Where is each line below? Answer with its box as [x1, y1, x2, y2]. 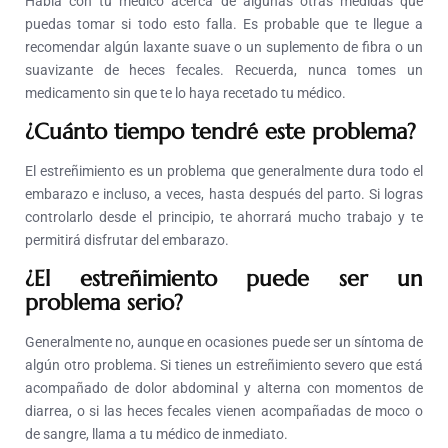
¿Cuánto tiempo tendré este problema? [25, 118, 416, 146]
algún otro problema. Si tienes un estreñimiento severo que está [25, 357, 423, 374]
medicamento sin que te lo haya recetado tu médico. [25, 85, 346, 102]
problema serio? [25, 289, 183, 317]
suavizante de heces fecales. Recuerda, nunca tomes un [25, 62, 423, 79]
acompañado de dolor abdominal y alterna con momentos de [25, 380, 423, 397]
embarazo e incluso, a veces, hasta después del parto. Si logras [25, 186, 423, 203]
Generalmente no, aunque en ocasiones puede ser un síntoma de [25, 334, 423, 351]
